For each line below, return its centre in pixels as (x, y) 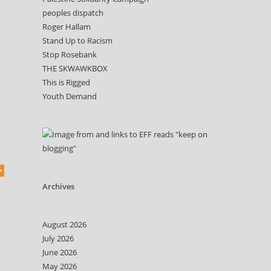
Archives (58, 186)
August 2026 (64, 224)
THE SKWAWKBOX (75, 68)
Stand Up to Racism (77, 41)
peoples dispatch (73, 13)
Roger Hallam (67, 27)
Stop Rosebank (70, 54)
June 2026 (60, 252)
